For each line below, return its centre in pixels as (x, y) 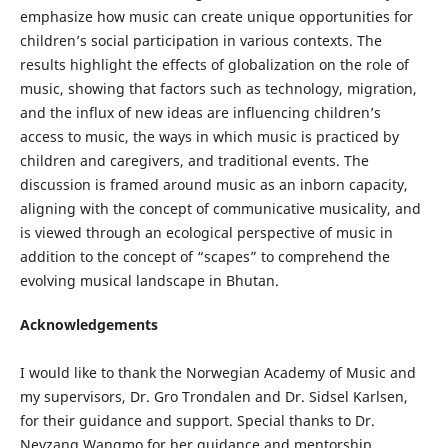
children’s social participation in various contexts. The (200, 41)
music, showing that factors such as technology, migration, (218, 89)
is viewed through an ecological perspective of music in (206, 233)
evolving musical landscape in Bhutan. (149, 281)
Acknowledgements (88, 325)
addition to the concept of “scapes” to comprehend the (204, 257)
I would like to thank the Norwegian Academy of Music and (217, 373)
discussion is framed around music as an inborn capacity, (213, 185)
